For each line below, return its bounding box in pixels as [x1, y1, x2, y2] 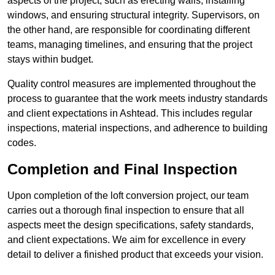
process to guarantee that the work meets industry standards [7, 93, 268, 104]
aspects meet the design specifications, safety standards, [7, 220, 254, 231]
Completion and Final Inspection [7, 161, 238, 178]
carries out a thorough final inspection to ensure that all [7, 205, 244, 216]
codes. [7, 137, 36, 149]
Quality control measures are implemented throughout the [7, 79, 256, 90]
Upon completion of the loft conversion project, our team [7, 190, 249, 201]
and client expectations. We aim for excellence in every [7, 234, 246, 246]
